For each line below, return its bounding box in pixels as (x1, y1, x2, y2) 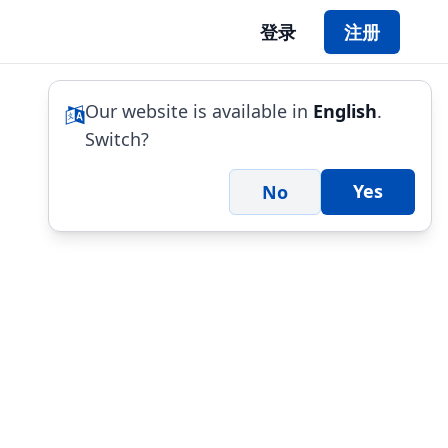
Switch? (85, 127, 149, 151)
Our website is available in (85, 99, 313, 123)
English (313, 99, 377, 123)
